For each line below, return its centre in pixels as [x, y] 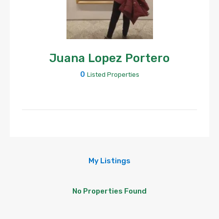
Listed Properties [113, 75]
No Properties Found [109, 191]
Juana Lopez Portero [109, 58]
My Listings [109, 161]
